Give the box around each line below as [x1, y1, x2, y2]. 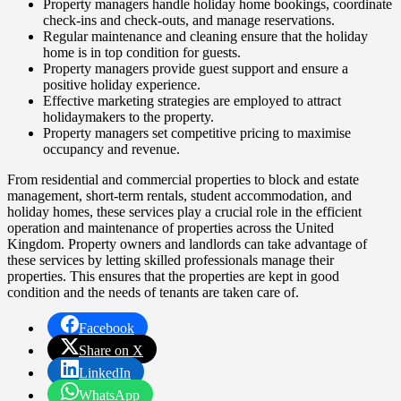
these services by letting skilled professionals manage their [7, 252, 334, 268]
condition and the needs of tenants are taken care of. [7, 284, 299, 300]
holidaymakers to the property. [43, 108, 214, 124]
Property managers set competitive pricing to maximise [43, 124, 351, 141]
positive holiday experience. [43, 76, 200, 92]
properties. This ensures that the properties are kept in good [7, 268, 339, 284]
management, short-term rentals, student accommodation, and [7, 187, 352, 203]
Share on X [79, 342, 143, 358]
